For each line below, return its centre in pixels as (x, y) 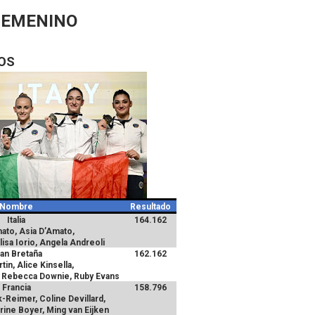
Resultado (151, 207)
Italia (17, 220)
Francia (16, 288)
